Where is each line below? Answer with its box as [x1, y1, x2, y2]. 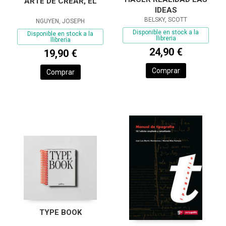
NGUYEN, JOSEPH [36, 17, 85, 25]
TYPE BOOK [39, 208, 82, 217]
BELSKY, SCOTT [144, 16, 187, 24]
